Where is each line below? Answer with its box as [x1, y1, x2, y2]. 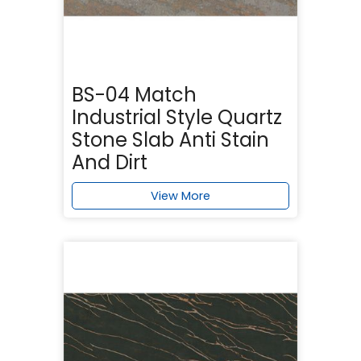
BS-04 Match [72, 81, 197, 108]
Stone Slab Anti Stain [72, 126, 269, 153]
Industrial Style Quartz [72, 103, 282, 131]
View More [151, 187, 210, 204]
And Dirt [72, 148, 147, 176]
